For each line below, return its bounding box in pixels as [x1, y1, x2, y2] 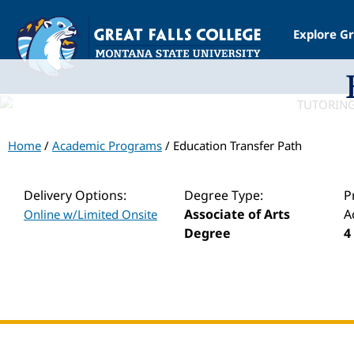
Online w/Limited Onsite [24, 205, 157, 222]
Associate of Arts [183, 205, 290, 223]
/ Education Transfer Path [162, 137, 302, 153]
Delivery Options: [24, 186, 126, 204]
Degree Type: [183, 186, 263, 204]
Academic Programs [52, 137, 162, 153]
